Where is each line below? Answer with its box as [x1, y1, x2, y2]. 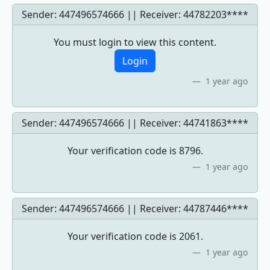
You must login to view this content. [54, 36, 216, 49]
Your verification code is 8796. [67, 144, 203, 157]
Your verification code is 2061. [67, 230, 203, 243]
